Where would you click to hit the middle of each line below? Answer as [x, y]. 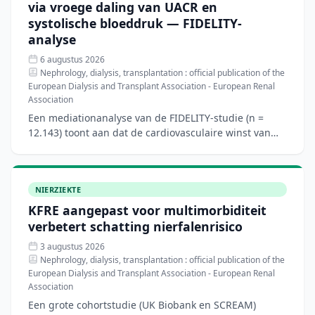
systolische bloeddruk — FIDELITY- [135, 24]
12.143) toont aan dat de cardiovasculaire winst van [149, 132]
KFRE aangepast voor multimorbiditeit [147, 211]
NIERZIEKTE [58, 190]
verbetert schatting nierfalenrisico [135, 227]
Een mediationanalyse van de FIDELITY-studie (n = [146, 117]
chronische [54, 162]
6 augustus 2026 [71, 59]
